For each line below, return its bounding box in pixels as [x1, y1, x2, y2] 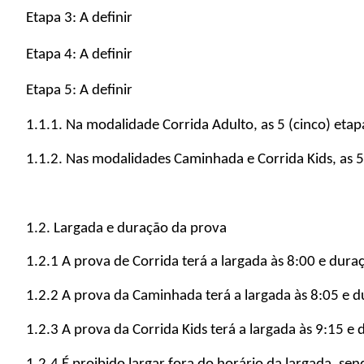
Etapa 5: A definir [26, 83, 132, 99]
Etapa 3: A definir [26, 10, 132, 26]
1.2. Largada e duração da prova [26, 220, 227, 236]
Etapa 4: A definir [26, 46, 132, 63]
